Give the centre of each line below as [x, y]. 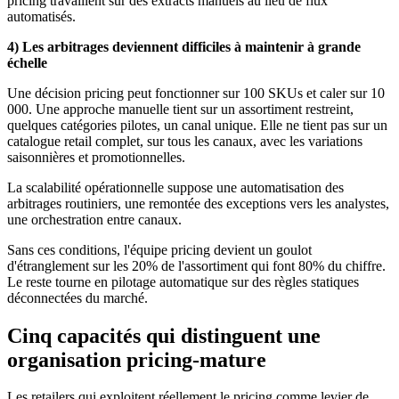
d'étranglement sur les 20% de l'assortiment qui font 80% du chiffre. [196, 265]
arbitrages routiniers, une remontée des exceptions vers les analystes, [198, 203]
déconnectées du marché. [79, 297]
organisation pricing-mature [137, 359]
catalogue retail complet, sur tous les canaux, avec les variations [185, 141]
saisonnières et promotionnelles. [100, 157]
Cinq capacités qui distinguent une [164, 335]
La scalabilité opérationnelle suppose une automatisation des [175, 187]
